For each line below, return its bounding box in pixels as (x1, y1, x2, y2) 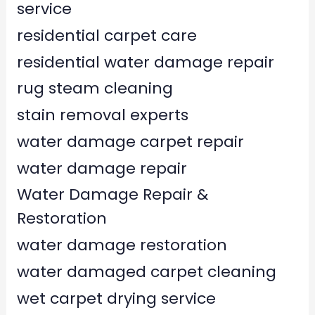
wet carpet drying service (16, 287, 216, 309)
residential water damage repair (16, 51, 274, 73)
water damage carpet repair (16, 130, 244, 153)
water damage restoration (16, 234, 227, 257)
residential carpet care (16, 24, 197, 46)
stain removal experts (16, 104, 188, 127)
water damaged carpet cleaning (16, 260, 276, 283)
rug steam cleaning (16, 77, 173, 100)
